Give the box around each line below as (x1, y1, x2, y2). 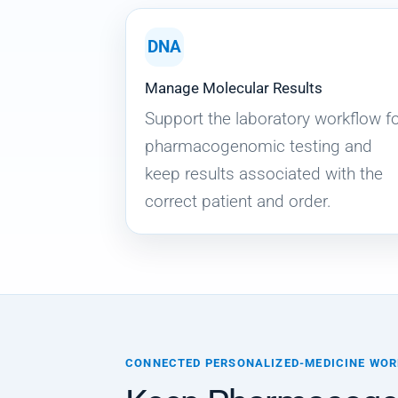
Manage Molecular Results (144, 79, 322, 98)
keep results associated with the (144, 163, 383, 185)
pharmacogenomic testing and (144, 136, 372, 157)
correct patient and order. (144, 191, 331, 212)
